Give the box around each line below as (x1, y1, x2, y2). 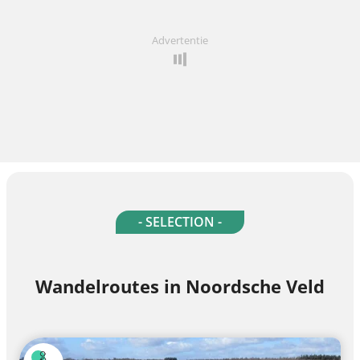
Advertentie (152, 32, 208, 47)
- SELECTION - (138, 212, 222, 231)
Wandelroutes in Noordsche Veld (35, 273, 325, 298)
